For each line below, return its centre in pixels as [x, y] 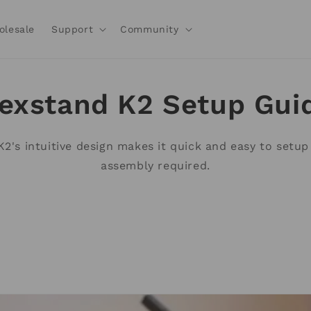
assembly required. [155, 166]
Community [150, 29]
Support [72, 29]
